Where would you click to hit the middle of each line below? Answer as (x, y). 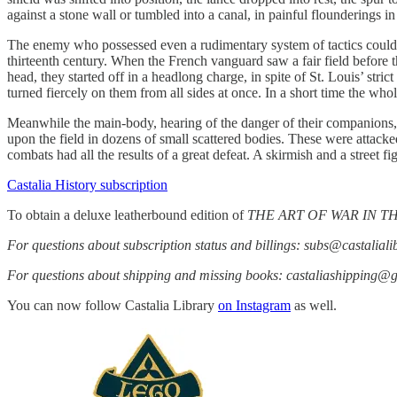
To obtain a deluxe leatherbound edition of (127, 214)
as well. (314, 305)
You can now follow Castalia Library (113, 305)
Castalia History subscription (87, 184)
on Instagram (254, 305)
